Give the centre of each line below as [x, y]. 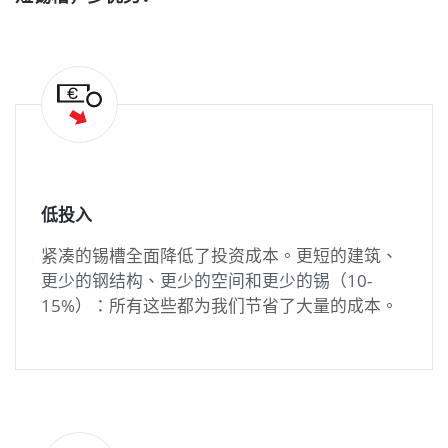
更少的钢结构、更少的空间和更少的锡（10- [206, 280]
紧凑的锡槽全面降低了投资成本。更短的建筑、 [219, 255]
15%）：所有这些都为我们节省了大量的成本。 [219, 305]
